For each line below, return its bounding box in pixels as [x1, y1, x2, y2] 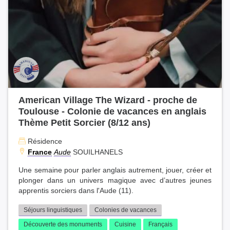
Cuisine [114, 220, 136, 228]
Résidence [26, 137, 62, 145]
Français [148, 220, 172, 228]
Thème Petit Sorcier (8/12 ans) [18, 117, 150, 128]
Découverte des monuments [24, 220, 102, 228]
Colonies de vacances [94, 206, 157, 214]
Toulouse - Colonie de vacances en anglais [18, 105, 206, 117]
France [28, 147, 52, 156]
